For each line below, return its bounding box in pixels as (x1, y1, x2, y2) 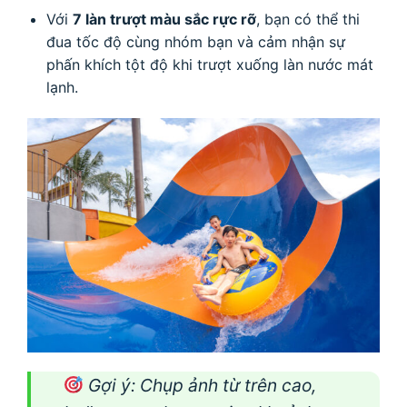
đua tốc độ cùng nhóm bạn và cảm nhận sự (45, 32, 345, 51)
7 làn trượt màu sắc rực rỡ (72, 9, 256, 28)
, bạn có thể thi (255, 9, 360, 28)
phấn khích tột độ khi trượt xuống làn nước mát (45, 55, 373, 74)
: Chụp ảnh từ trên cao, (130, 374, 316, 397)
